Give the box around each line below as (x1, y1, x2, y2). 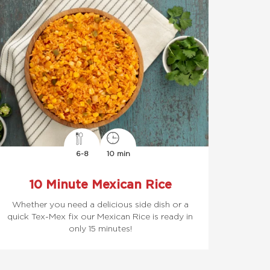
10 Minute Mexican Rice (28, 177, 172, 190)
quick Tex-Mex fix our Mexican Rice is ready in (7, 211, 193, 221)
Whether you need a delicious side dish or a (11, 199, 189, 209)
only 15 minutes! (68, 223, 132, 233)
